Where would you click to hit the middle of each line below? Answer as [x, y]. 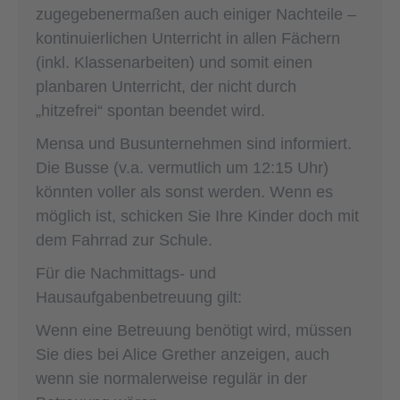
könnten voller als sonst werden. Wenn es [184, 192]
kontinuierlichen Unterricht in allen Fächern [188, 38]
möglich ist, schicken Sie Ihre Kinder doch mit [197, 216]
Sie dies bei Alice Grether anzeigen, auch [183, 354]
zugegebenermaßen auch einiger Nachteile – [196, 14]
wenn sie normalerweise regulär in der [171, 378]
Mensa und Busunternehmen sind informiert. [194, 143]
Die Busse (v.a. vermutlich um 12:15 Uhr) [182, 167]
